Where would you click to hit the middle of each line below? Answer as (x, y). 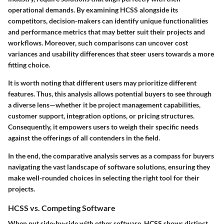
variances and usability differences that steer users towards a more (111, 53)
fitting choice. (29, 64)
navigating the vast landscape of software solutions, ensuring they (109, 166)
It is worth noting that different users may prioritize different (102, 82)
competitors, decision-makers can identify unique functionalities (108, 20)
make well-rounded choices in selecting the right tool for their (104, 177)
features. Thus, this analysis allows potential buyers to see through (110, 93)
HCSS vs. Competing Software (62, 207)
